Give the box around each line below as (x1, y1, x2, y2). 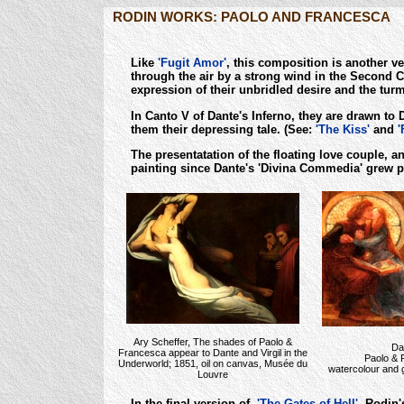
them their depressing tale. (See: (131, 122, 316, 136)
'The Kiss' (316, 122, 370, 136)
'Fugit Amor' (158, 56, 226, 70)
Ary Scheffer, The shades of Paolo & (133, 335, 292, 347)
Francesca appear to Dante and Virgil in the (118, 346, 308, 358)
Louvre (197, 368, 228, 380)
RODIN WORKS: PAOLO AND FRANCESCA (113, 9, 390, 24)
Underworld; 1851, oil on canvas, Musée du (118, 357, 308, 369)
